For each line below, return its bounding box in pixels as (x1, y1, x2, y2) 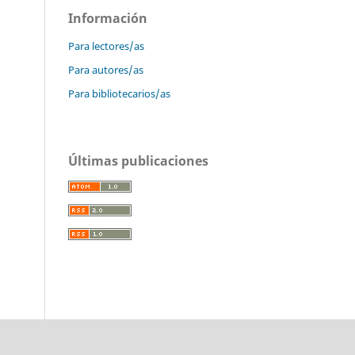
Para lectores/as (68, 38, 144, 53)
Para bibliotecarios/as (68, 86, 170, 101)
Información (68, 9, 147, 27)
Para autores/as (68, 62, 143, 77)
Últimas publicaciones (68, 151, 208, 170)
